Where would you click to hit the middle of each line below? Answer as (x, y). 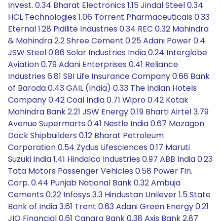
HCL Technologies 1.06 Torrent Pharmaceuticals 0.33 (109, 17)
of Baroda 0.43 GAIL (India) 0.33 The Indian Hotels (102, 88)
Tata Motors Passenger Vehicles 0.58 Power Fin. (100, 171)
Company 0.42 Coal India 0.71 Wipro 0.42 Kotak (98, 100)
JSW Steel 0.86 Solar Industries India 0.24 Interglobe (108, 53)
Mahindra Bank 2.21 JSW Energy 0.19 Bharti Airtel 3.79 (108, 112)
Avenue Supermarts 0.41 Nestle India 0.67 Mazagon (106, 124)
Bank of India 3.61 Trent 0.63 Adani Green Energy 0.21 (108, 206)
